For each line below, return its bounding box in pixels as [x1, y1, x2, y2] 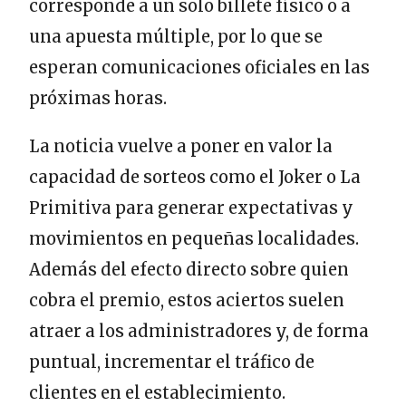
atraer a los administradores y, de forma [29, 320, 369, 342]
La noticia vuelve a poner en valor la [29, 135, 333, 157]
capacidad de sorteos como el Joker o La [29, 166, 361, 188]
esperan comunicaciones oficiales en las [29, 56, 370, 78]
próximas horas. [29, 87, 167, 109]
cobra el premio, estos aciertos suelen [29, 289, 344, 311]
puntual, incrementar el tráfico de [29, 351, 314, 372]
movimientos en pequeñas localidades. [29, 227, 359, 249]
